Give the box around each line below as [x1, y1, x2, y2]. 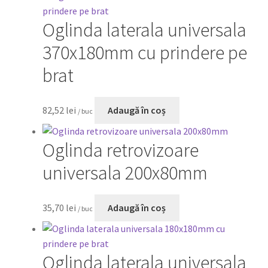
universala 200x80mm [42, 160, 208, 185]
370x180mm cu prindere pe [42, 40, 247, 65]
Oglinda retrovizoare [42, 138, 199, 162]
